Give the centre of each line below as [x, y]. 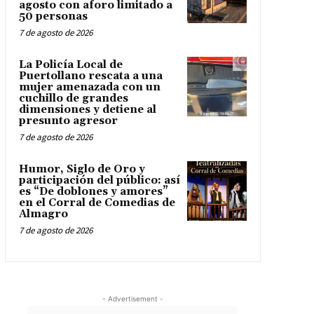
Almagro [43, 214]
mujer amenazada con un [89, 88]
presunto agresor [68, 121]
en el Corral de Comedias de [97, 203]
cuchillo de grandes [73, 99]
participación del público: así [99, 181]
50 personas [53, 17]
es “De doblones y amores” [93, 192]
